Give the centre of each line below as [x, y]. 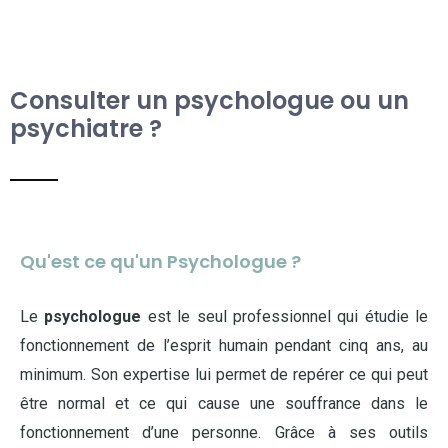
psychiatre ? [86, 128]
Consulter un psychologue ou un [209, 100]
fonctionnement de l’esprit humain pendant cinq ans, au [224, 345]
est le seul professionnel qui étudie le [284, 316]
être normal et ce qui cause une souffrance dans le [224, 403]
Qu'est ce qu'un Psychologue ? [160, 261]
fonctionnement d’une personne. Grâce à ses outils [224, 432]
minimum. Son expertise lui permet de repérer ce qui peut [224, 374]
